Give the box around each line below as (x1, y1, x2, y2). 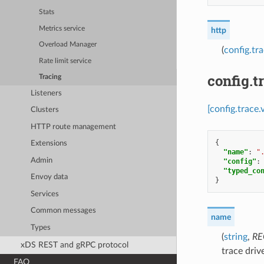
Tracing (39, 74, 62, 81)
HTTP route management (31, 123, 117, 131)
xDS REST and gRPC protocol (20, 240, 128, 249)
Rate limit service (39, 57, 92, 64)
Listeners (31, 89, 62, 97)
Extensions (31, 140, 68, 148)
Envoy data (31, 173, 68, 181)
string (223, 232, 247, 242)
